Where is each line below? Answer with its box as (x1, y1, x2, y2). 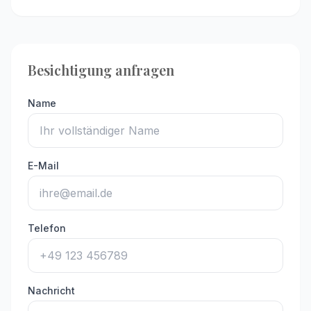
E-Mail (28, 160, 59, 171)
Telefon (28, 222, 66, 234)
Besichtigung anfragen (28, 60, 174, 79)
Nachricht (28, 285, 75, 296)
